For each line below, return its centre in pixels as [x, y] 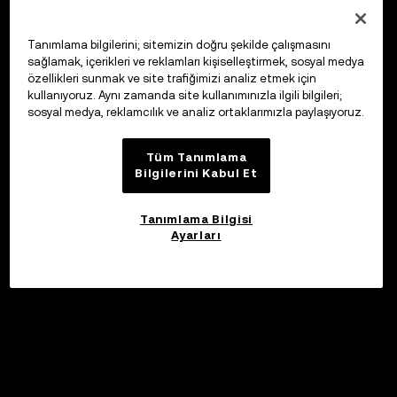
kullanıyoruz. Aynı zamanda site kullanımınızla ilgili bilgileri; [184, 96]
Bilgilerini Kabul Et [196, 174]
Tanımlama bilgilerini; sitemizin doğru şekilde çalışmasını [179, 45]
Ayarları [196, 235]
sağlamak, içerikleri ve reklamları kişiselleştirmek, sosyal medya [195, 62]
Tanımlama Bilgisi [196, 219]
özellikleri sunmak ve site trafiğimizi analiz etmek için [171, 79]
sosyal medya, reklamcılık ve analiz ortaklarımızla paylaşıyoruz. [195, 113]
